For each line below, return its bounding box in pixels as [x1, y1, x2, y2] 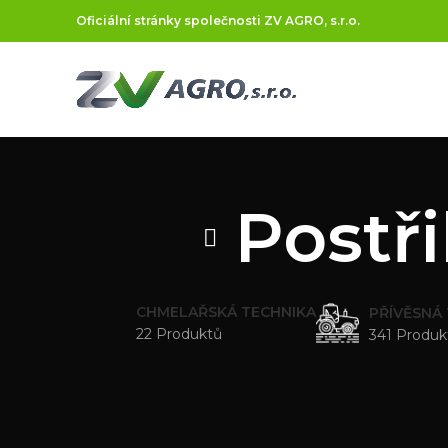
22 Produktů [136, 325, 223, 343]
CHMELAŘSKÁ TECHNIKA [136, 303, 317, 321]
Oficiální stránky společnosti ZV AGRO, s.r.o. [76, 13, 360, 28]
